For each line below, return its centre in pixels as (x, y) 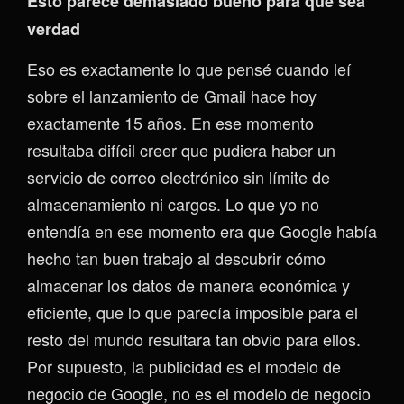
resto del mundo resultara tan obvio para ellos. (194, 339)
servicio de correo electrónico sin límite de (179, 176)
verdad (54, 28)
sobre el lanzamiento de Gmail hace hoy (172, 95)
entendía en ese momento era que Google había (202, 230)
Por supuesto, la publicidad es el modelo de (184, 366)
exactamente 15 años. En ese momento (170, 122)
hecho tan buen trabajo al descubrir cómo (176, 257)
